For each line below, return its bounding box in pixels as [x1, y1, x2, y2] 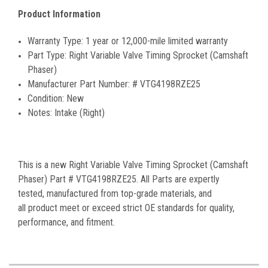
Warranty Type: [28, 35, 86, 47]
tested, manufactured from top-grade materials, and [18, 188, 212, 200]
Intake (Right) [54, 107, 105, 119]
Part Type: [28, 50, 69, 62]
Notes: [28, 107, 55, 119]
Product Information [18, 8, 100, 20]
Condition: [28, 93, 67, 105]
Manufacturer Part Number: [28, 78, 133, 90]
